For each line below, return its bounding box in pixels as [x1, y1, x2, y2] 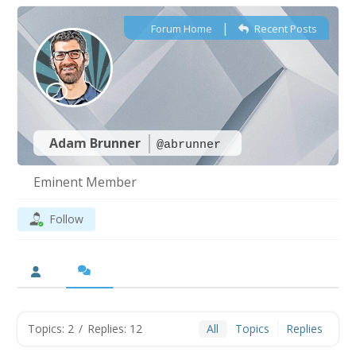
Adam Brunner [49, 134, 145, 152]
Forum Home [149, 21, 213, 36]
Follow [49, 211, 84, 226]
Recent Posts [251, 21, 317, 36]
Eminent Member [33, 173, 137, 191]
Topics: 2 [28, 321, 75, 336]
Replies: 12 [87, 321, 143, 336]
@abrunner [157, 138, 222, 152]
